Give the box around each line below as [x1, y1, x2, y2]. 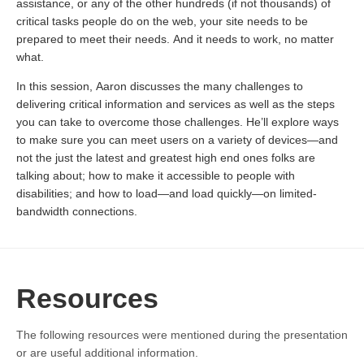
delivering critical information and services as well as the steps [16, 97, 335, 110]
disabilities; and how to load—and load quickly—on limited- [16, 187, 317, 200]
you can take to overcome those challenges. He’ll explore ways [16, 115, 339, 128]
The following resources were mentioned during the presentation [16, 327, 348, 341]
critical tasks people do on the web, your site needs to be [16, 15, 308, 28]
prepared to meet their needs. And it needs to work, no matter [16, 32, 334, 45]
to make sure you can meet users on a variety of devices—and [16, 133, 338, 146]
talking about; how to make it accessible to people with [16, 169, 295, 182]
